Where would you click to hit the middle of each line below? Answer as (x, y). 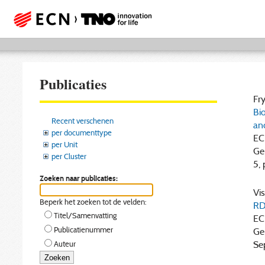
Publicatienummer (83, 230)
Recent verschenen (83, 120)
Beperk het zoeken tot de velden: (93, 202)
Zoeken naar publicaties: (79, 178)
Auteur (65, 244)
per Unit (64, 144)
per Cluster (69, 156)
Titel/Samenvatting (85, 216)
